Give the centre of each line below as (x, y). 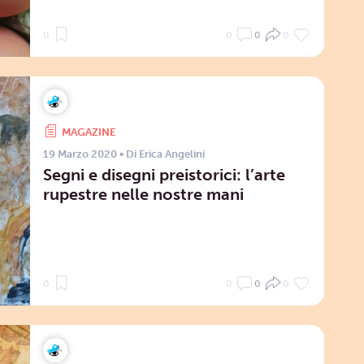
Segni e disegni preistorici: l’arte (164, 174)
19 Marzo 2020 (80, 154)
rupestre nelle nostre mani (143, 194)
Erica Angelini (171, 154)
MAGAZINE (88, 132)
